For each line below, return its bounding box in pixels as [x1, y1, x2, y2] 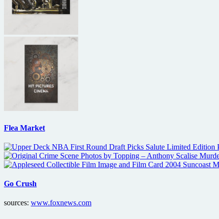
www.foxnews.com [31, 198, 91, 207]
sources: [4, 198, 31, 207]
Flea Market [4, 123, 45, 132]
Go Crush [4, 179, 37, 188]
